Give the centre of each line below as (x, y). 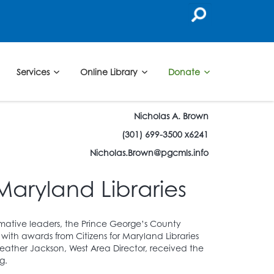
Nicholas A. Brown (171, 116)
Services (34, 72)
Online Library (110, 72)
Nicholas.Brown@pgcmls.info (149, 152)
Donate (185, 72)
